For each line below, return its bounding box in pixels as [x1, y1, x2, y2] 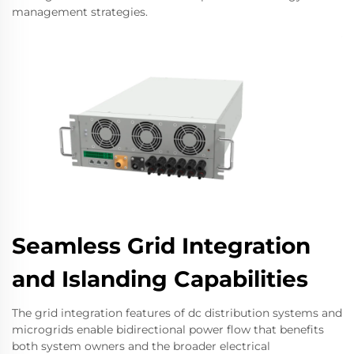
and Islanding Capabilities [12, 265, 308, 292]
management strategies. [12, 4, 148, 19]
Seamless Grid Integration [12, 232, 311, 259]
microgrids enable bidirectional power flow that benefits [12, 322, 324, 337]
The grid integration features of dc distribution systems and [12, 305, 342, 320]
